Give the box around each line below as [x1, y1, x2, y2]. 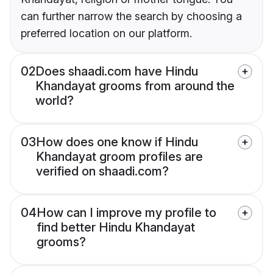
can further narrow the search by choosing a [21, 10, 242, 23]
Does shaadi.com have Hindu [35, 64, 198, 79]
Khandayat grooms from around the [35, 79, 235, 94]
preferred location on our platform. [21, 27, 192, 40]
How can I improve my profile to [37, 205, 216, 221]
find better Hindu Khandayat [37, 220, 195, 235]
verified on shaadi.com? [36, 164, 169, 179]
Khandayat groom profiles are [36, 149, 203, 165]
